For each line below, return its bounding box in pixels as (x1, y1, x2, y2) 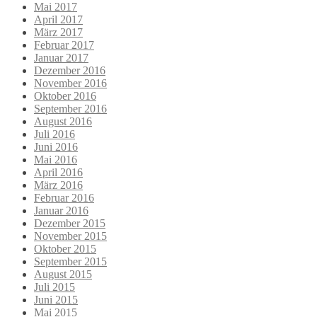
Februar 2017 (34, 38, 94, 51)
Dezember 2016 (34, 64, 105, 76)
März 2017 (34, 25, 83, 38)
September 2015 (34, 255, 107, 267)
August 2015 (34, 267, 92, 280)
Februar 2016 (34, 191, 94, 204)
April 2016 (34, 166, 83, 178)
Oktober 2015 (34, 242, 96, 255)
